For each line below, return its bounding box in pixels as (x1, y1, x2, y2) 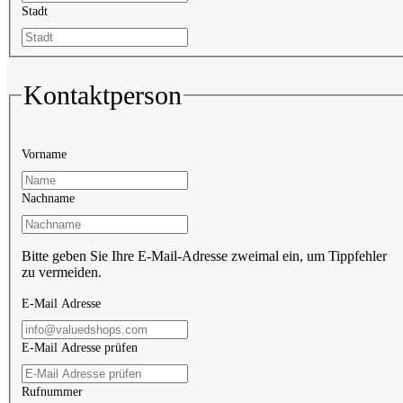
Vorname (22, 147, 67, 161)
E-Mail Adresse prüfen (22, 340, 138, 354)
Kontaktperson (23, 80, 182, 111)
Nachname (22, 191, 75, 205)
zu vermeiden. (22, 264, 102, 280)
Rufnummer (22, 384, 83, 399)
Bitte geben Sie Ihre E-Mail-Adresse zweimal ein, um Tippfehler (22, 247, 387, 264)
